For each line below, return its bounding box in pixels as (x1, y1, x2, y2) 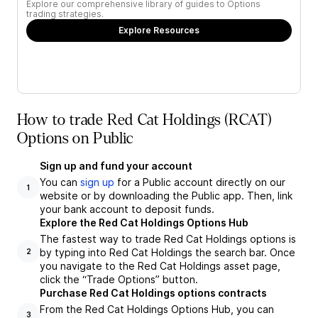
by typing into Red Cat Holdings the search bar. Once (40, 246, 295, 258)
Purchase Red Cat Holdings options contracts (40, 287, 267, 299)
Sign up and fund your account (40, 160, 192, 172)
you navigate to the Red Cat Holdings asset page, (40, 260, 280, 272)
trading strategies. (26, 9, 104, 19)
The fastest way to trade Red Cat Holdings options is (40, 233, 296, 245)
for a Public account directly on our (114, 176, 285, 188)
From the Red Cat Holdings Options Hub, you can (40, 303, 274, 315)
